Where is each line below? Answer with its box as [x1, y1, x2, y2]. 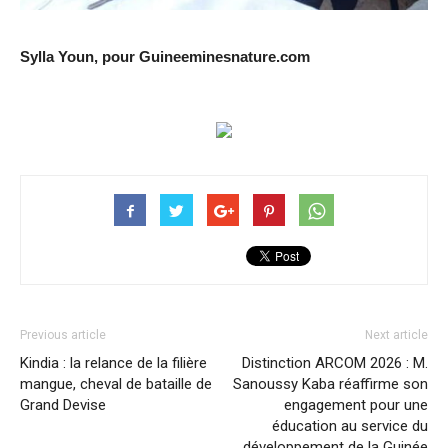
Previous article [20, 328, 106, 343]
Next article [365, 328, 428, 343]
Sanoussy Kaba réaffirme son [233, 375, 428, 394]
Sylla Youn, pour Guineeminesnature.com [20, 48, 310, 66]
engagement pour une [284, 396, 428, 415]
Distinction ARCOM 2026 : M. [242, 354, 428, 373]
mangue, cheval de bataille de [20, 375, 212, 394]
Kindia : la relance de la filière [20, 354, 207, 373]
